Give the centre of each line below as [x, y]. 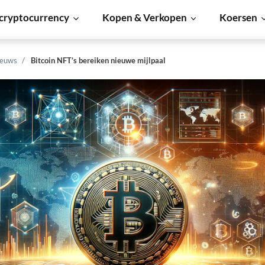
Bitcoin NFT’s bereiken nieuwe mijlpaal [98, 60]
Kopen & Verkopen [144, 17]
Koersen [239, 17]
